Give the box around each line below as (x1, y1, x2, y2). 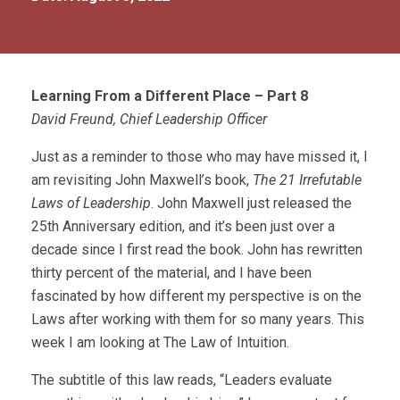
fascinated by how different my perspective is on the (31, 287, 362, 304)
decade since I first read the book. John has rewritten (31, 241, 362, 258)
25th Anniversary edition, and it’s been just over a (31, 218, 335, 235)
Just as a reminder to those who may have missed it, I (31, 148, 368, 165)
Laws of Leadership (31, 195, 151, 212)
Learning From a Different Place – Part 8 (31, 87, 308, 104)
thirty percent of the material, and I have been (31, 264, 312, 281)
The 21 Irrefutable (253, 171, 362, 188)
